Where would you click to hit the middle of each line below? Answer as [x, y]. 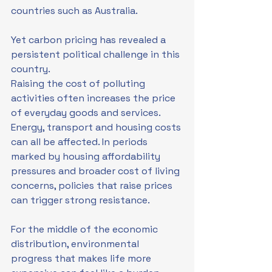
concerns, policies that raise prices [93, 185]
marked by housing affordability [87, 156]
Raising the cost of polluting [79, 83]
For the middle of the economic [86, 229]
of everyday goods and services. [87, 113]
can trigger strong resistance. [80, 200]
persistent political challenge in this [97, 54]
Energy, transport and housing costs [97, 127]
